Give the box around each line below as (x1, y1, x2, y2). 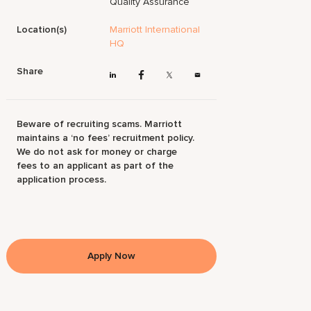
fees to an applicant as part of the (17, 160, 174, 172)
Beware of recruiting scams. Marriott (17, 118, 183, 131)
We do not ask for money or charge (17, 146, 178, 158)
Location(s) (17, 24, 67, 35)
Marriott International (110, 24, 201, 35)
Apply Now (87, 250, 135, 262)
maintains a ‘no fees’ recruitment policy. (17, 132, 195, 144)
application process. (17, 174, 107, 186)
